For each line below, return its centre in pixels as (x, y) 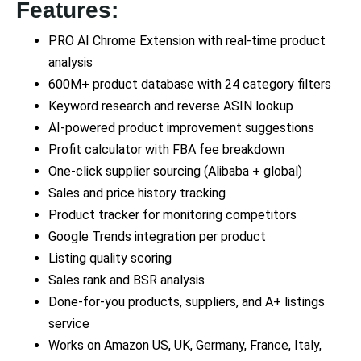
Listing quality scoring (110, 259)
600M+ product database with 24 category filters (190, 85)
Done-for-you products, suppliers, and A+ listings (187, 302)
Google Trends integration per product (157, 237)
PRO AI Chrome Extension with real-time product (187, 41)
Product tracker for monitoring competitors (172, 215)
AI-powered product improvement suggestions (181, 128)
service (69, 324)
